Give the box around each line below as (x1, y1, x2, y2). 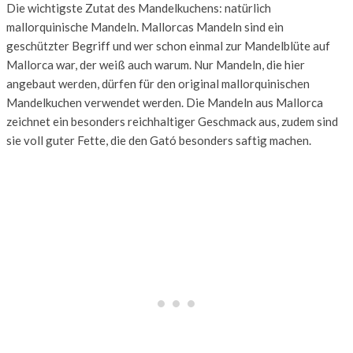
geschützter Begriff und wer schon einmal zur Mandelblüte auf (6, 39, 330, 54)
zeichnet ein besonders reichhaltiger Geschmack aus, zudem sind (6, 114, 338, 129)
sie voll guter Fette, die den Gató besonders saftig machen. (6, 133, 311, 148)
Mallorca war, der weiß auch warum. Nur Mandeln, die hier (6, 58, 305, 72)
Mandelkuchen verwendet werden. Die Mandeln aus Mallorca (6, 95, 323, 110)
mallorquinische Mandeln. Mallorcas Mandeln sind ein (6, 20, 284, 35)
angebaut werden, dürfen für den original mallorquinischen (6, 76, 310, 91)
